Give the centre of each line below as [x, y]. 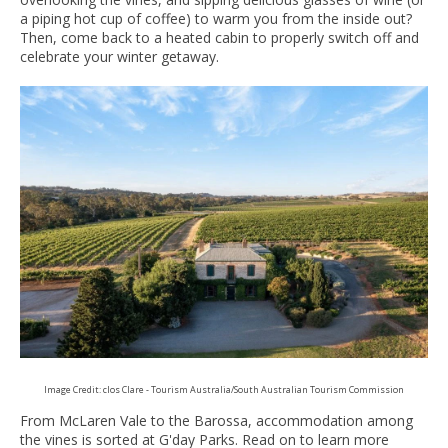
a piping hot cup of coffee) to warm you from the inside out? [216, 18]
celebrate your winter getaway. [119, 56]
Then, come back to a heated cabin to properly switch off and [219, 37]
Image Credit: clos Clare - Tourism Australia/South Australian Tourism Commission [224, 389]
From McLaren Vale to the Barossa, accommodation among [216, 420]
